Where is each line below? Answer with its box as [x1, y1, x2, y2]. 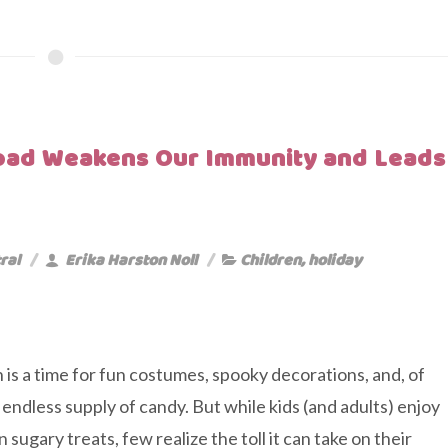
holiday [308, 248, 362, 271]
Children [240, 248, 301, 271]
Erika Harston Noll [62, 248, 197, 271]
